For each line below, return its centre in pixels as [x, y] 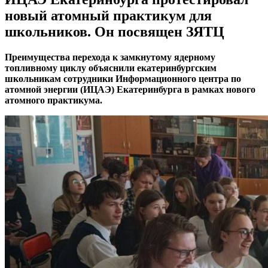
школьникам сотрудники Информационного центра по [123, 78]
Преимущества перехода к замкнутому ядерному [110, 57]
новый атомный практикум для [108, 15]
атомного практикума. [54, 100]
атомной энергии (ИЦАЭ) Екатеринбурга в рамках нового [130, 89]
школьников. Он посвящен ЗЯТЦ [115, 31]
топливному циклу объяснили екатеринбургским [111, 68]
